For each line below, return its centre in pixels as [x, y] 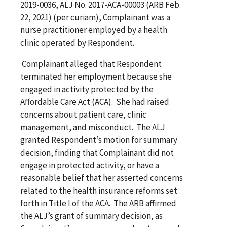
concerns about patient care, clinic [83, 114]
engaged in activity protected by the [87, 89]
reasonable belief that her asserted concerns [102, 178]
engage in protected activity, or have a [90, 165]
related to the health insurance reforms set [99, 190]
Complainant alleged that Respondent [91, 64]
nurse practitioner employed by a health [94, 30]
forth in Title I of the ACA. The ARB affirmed [98, 203]
